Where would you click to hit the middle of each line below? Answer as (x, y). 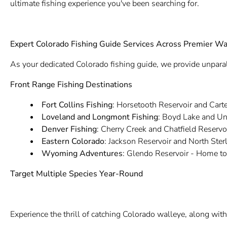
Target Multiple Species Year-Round (76, 174)
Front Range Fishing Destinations (71, 85)
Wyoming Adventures (82, 154)
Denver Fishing (69, 129)
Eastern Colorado (73, 141)
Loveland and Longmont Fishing (100, 117)
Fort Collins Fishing (77, 105)
